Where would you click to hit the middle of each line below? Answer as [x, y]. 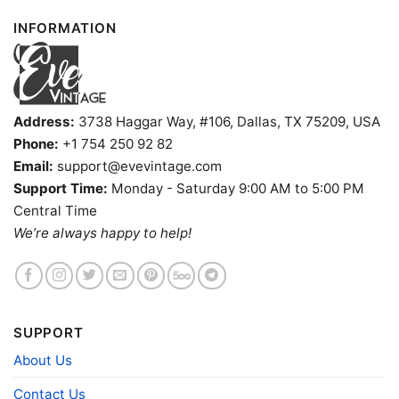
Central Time [55, 211]
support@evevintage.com [139, 167]
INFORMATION [65, 28]
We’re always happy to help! [102, 233]
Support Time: [61, 189]
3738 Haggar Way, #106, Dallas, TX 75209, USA [228, 122]
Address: [44, 122]
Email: [33, 167]
